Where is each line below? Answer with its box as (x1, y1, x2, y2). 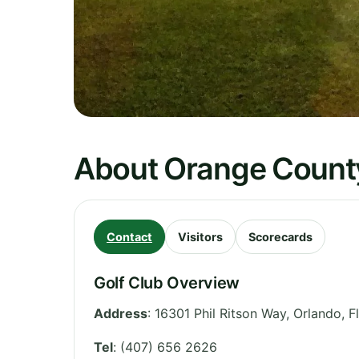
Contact (107, 229, 152, 244)
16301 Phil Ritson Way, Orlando (155, 305, 341, 321)
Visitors (178, 229, 223, 244)
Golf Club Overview (94, 272, 240, 292)
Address (94, 305, 147, 321)
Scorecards (248, 229, 313, 244)
